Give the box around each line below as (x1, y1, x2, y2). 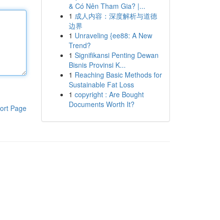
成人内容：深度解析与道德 (74, 11, 157, 21)
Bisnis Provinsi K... (68, 60, 126, 70)
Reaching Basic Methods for (74, 70, 162, 80)
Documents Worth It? (68, 99, 135, 109)
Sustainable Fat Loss (68, 80, 134, 89)
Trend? (68, 40, 91, 50)
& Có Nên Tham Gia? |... (68, 1, 145, 11)
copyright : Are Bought (74, 89, 144, 99)
